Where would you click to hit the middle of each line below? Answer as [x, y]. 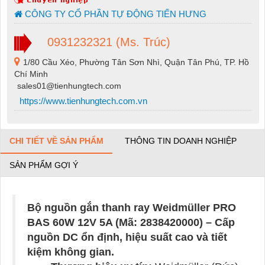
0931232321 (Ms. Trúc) [107, 42]
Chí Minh [31, 74]
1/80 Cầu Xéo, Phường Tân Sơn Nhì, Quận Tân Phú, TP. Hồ [136, 62]
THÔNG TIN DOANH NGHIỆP [181, 141]
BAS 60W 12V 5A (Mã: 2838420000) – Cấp [131, 223]
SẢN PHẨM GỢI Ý [44, 165]
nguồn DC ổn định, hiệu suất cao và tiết [127, 237]
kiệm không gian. [71, 252]
